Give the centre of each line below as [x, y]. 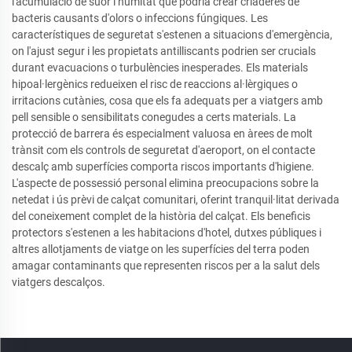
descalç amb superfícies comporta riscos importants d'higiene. [163, 167]
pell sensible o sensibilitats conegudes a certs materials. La [154, 117]
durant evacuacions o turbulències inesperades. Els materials [160, 68]
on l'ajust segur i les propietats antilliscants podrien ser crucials [164, 51]
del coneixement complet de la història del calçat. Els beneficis [161, 216]
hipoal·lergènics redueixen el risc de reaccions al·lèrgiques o [155, 84]
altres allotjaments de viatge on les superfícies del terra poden [161, 249]
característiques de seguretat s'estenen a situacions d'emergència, [172, 35]
